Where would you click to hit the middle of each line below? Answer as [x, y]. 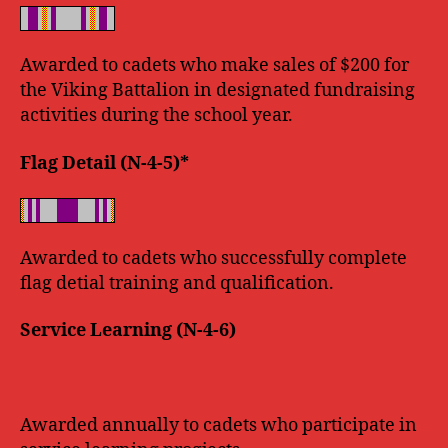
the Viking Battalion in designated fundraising [217, 90]
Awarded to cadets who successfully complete [213, 258]
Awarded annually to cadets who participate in [218, 425]
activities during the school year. [156, 115]
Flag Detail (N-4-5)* [104, 163]
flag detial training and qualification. [177, 283]
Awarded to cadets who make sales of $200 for [214, 65]
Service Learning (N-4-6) [128, 330]
